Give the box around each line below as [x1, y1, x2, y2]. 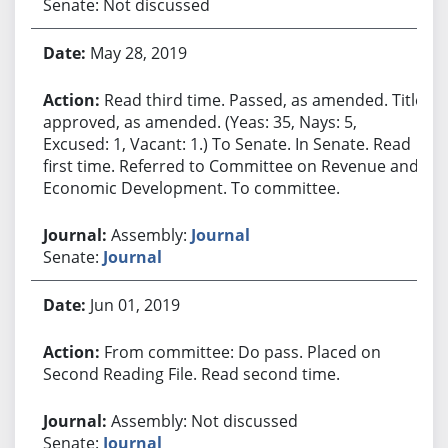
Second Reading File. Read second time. [42, 362, 340, 385]
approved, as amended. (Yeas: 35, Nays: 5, [42, 110, 357, 133]
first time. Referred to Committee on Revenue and [42, 154, 419, 177]
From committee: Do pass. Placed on [103, 340, 381, 363]
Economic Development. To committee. [42, 176, 340, 199]
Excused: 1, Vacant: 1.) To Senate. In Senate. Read [42, 132, 411, 155]
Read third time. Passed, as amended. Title [103, 88, 424, 111]
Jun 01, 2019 [89, 293, 180, 316]
